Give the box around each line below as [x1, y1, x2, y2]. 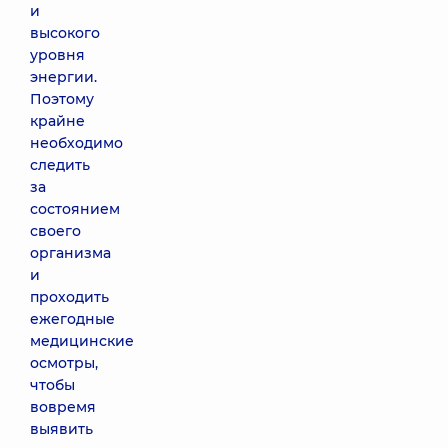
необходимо [30, 134, 123, 152]
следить [30, 156, 90, 174]
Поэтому [30, 90, 94, 108]
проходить [30, 288, 109, 306]
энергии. [30, 68, 97, 86]
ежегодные [30, 310, 115, 328]
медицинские [30, 332, 134, 350]
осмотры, [30, 354, 98, 372]
